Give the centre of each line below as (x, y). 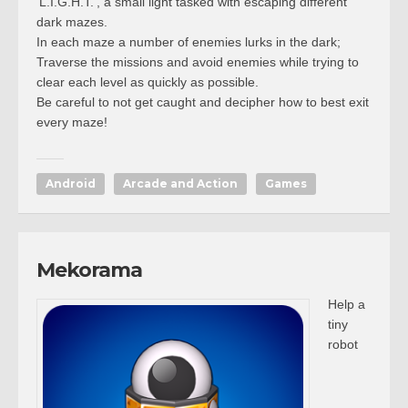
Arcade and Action (180, 184)
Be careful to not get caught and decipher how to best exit (203, 102)
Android (71, 184)
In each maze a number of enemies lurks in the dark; (189, 42)
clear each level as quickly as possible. (148, 82)
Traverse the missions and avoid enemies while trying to (198, 62)
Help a (347, 304)
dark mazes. (72, 22)
